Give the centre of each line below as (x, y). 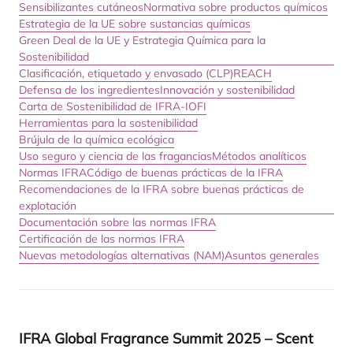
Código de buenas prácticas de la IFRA (185, 173)
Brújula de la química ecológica (97, 139)
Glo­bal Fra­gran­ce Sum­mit (138, 338)
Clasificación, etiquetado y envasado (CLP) (126, 73)
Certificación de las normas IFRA (102, 239)
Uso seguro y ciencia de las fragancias (115, 156)
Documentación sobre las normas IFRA (117, 222)
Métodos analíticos (259, 156)
